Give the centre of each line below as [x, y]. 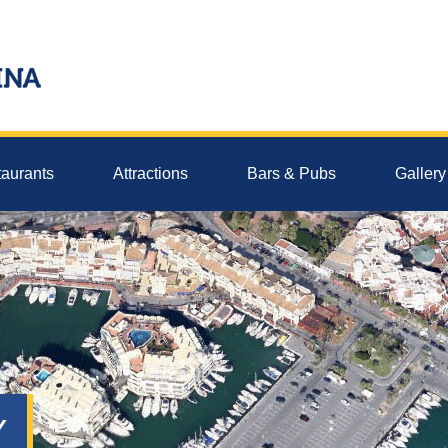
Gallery [420, 173]
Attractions [150, 173]
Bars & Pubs [291, 173]
